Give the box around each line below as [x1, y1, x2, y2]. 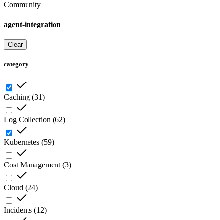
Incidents [4, 206, 32, 215]
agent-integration [4, 20, 61, 28]
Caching [4, 93, 30, 102]
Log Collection [4, 115, 51, 124]
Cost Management [4, 161, 60, 169]
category [4, 60, 28, 68]
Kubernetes [4, 138, 39, 147]
